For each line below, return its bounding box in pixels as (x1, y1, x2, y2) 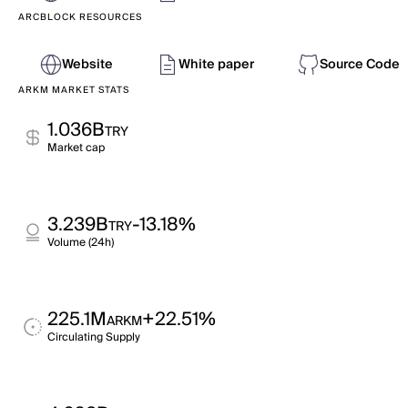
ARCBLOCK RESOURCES (18, 9, 142, 25)
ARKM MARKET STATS (18, 82, 129, 98)
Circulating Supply (47, 328, 140, 347)
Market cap (47, 138, 105, 158)
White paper (178, 54, 254, 76)
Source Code (320, 54, 400, 76)
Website (62, 54, 113, 76)
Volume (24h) (47, 233, 114, 252)
